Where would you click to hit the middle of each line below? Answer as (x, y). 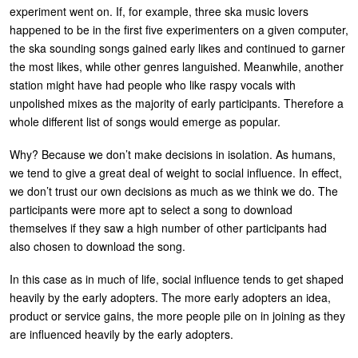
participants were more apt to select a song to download (151, 209)
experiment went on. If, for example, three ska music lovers (159, 11)
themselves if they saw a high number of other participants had (168, 227)
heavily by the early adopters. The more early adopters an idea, (170, 297)
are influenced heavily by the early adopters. (121, 334)
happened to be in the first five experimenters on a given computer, (179, 29)
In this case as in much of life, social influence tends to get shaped (177, 278)
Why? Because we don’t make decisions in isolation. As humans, (173, 154)
